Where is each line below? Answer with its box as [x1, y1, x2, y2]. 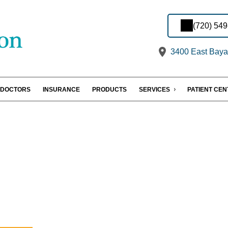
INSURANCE [43, 86, 80, 94]
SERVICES [139, 86, 170, 94]
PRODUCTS [92, 86, 127, 94]
